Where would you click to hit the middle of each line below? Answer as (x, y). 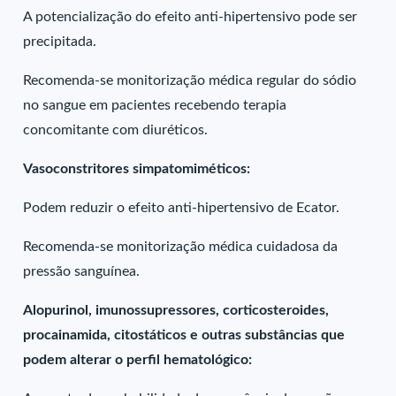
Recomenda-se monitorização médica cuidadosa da (181, 247)
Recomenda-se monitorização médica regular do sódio (190, 80)
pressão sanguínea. (82, 271)
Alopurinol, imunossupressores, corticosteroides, (176, 310)
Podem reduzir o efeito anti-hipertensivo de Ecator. (182, 208)
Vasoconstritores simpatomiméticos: (137, 169)
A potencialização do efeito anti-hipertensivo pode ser (190, 17)
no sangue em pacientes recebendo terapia (155, 105)
